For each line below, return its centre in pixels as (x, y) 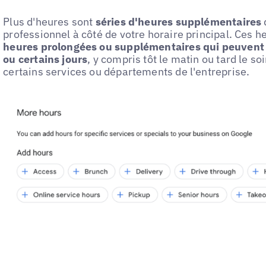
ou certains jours (45, 59)
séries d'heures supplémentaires (178, 22)
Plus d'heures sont (49, 22)
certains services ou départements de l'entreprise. (126, 72)
